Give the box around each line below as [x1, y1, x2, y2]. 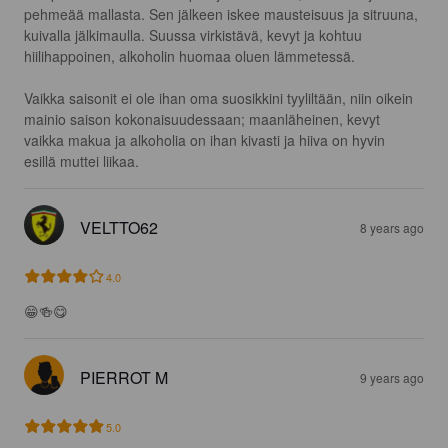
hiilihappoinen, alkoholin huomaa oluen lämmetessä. [24, 46, 355, 67]
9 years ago [360, 369, 424, 387]
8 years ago [360, 219, 424, 237]
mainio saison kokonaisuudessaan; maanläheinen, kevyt [24, 109, 384, 130]
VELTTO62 [80, 216, 158, 240]
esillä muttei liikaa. [24, 151, 139, 172]
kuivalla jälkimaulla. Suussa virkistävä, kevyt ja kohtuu [24, 25, 366, 46]
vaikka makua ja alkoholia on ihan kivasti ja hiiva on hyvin [24, 130, 389, 151]
